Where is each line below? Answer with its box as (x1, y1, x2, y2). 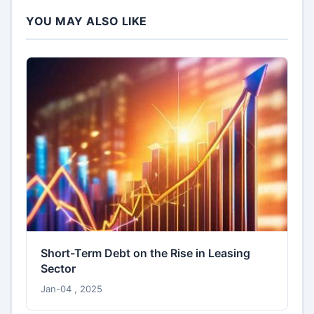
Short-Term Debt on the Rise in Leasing (41, 246, 251, 260)
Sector (41, 261, 76, 275)
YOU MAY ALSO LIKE (26, 14, 147, 28)
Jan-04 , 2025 (41, 283, 102, 294)
